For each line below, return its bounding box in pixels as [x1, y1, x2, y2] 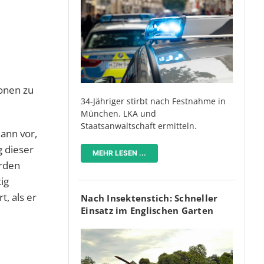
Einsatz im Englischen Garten [81, 204, 213, 217]
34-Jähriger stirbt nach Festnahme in [81, 95, 226, 107]
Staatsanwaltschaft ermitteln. [81, 120, 197, 132]
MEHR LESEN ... [93, 148, 146, 158]
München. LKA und [81, 108, 156, 120]
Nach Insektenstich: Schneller [81, 192, 218, 204]
